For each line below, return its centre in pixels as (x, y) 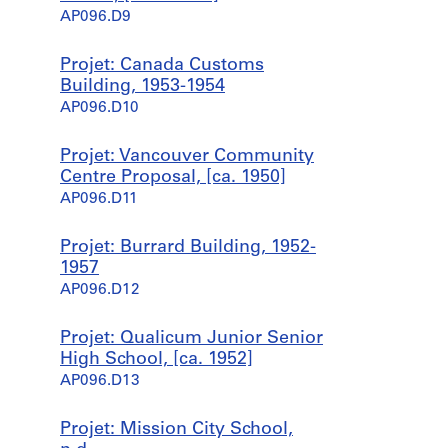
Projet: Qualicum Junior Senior (191, 338)
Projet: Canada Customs (162, 65)
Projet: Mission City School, (176, 429)
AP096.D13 (100, 381)
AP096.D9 (95, 17)
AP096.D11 (99, 199)
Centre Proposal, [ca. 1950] (173, 177)
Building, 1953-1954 (142, 86)
